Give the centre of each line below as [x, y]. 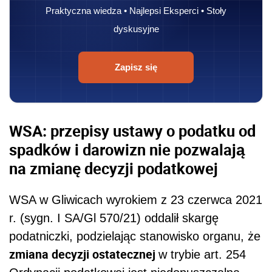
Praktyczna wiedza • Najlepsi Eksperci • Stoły [136, 10]
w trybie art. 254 [202, 255]
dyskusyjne [136, 29]
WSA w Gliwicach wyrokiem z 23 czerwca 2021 [136, 200]
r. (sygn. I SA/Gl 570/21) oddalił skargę [114, 218]
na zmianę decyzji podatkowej [114, 168]
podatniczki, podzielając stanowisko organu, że [135, 236]
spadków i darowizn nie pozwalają [127, 149]
